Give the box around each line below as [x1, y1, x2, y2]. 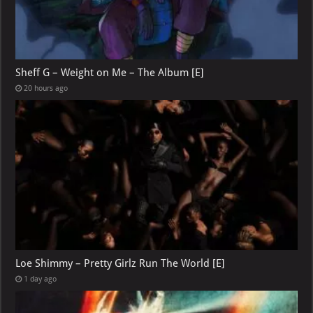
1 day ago [24, 274, 57, 284]
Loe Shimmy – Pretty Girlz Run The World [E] [15, 256, 226, 270]
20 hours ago [24, 83, 68, 93]
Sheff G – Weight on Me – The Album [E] [15, 66, 205, 79]
